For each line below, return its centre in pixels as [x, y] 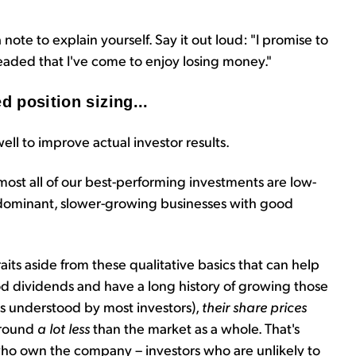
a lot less [65, 328]
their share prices [254, 307]
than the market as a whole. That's [196, 328]
